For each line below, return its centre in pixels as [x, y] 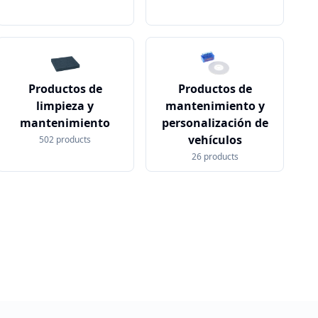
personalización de [215, 123]
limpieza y [65, 106]
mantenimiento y [215, 106]
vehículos [215, 140]
